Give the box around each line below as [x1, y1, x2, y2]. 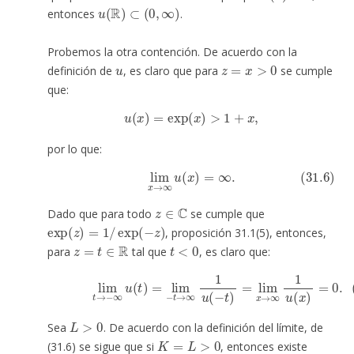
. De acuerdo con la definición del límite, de [103, 320, 323, 336]
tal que [128, 243, 170, 259]
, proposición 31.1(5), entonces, [165, 224, 327, 240]
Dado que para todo [47, 205, 155, 221]
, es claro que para [122, 62, 221, 78]
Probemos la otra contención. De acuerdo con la [47, 43, 297, 59]
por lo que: [47, 141, 102, 156]
